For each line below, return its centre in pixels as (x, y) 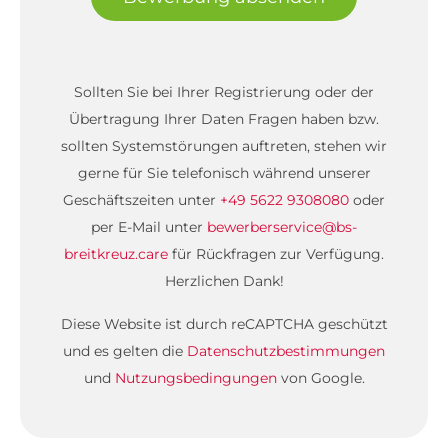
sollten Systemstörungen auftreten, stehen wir (224, 146)
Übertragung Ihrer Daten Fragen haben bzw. (224, 119)
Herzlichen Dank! (224, 281)
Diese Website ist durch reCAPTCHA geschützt (224, 324)
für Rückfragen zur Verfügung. (276, 254)
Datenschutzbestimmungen (286, 351)
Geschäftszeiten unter (141, 200)
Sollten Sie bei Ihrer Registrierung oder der (224, 92)
